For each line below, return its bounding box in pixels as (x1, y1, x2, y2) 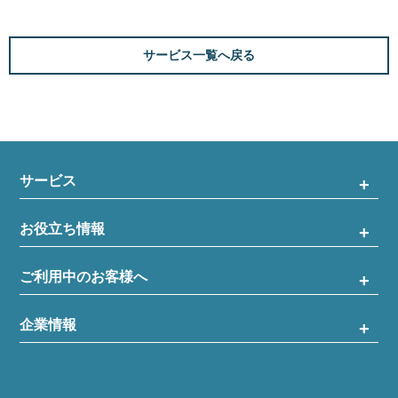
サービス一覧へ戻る (143, 48, 255, 63)
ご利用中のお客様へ (20, 269, 148, 285)
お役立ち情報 (20, 221, 106, 237)
